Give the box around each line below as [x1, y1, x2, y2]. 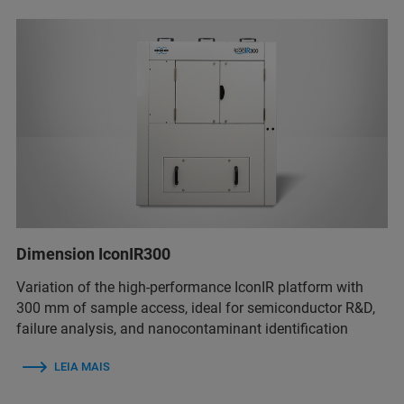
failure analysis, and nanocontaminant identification [16, 320, 348, 337]
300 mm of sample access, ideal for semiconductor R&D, [16, 299, 375, 317]
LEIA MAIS [54, 360, 110, 373]
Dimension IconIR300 [16, 244, 170, 263]
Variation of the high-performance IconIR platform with [16, 279, 363, 296]
